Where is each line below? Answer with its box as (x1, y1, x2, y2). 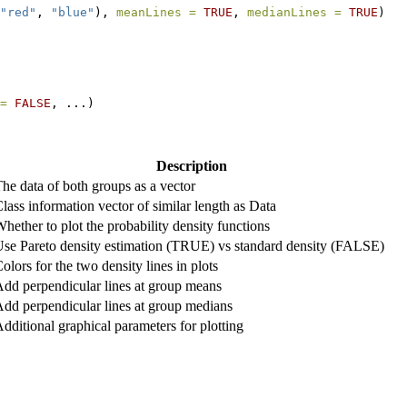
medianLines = (247, 5, 342, 19)
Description (155, 158, 227, 174)
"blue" (51, 5, 94, 19)
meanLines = (116, 5, 196, 19)
